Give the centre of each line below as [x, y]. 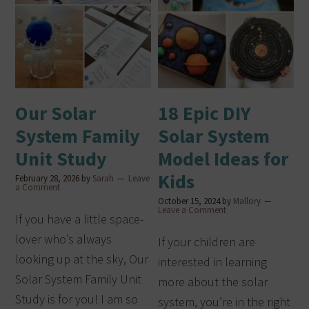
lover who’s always [64, 239]
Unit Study [61, 158]
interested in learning [213, 261]
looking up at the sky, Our [82, 259]
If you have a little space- [80, 219]
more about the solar [213, 281]
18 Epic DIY [205, 113]
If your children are [207, 241]
